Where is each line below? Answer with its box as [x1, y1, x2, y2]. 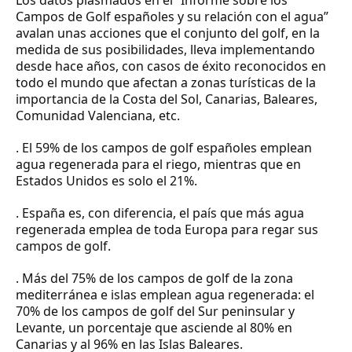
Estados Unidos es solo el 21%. [16, 171, 197, 189]
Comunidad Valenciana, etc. [16, 106, 180, 124]
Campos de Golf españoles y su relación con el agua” [16, 7, 328, 25]
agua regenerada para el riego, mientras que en [16, 155, 301, 173]
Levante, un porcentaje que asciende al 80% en [16, 318, 292, 336]
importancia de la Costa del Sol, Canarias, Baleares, [16, 90, 317, 108]
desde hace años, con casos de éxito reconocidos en [16, 57, 326, 75]
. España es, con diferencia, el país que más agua [16, 203, 304, 222]
